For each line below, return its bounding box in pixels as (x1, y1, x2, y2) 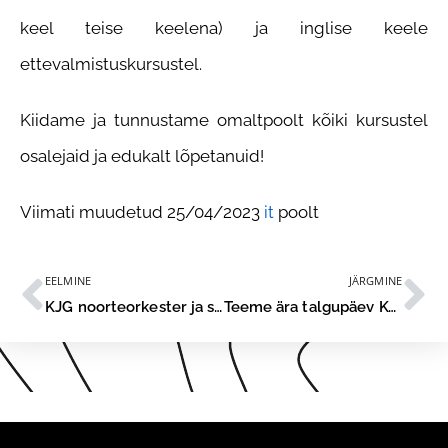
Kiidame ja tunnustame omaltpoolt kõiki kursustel (20, 109, 428, 130)
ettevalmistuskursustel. (20, 53, 206, 74)
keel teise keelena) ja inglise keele (20, 17, 428, 38)
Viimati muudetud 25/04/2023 (20, 201, 264, 222)
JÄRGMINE (349, 272, 402, 288)
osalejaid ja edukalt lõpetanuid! (20, 145, 264, 166)
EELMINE (45, 272, 91, 288)
